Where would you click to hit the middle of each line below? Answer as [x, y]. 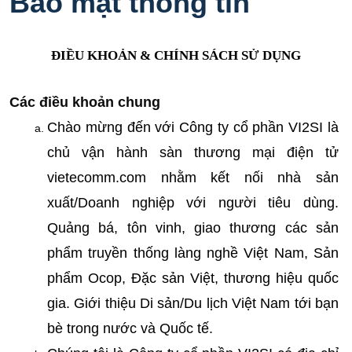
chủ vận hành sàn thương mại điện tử [193, 152]
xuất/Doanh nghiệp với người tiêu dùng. [193, 203]
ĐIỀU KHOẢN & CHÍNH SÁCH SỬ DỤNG [176, 55]
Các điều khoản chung [85, 102]
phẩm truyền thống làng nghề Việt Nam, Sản [193, 253]
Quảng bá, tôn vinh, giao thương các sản [193, 228]
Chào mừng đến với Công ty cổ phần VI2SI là [193, 127]
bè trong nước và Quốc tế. [130, 328]
